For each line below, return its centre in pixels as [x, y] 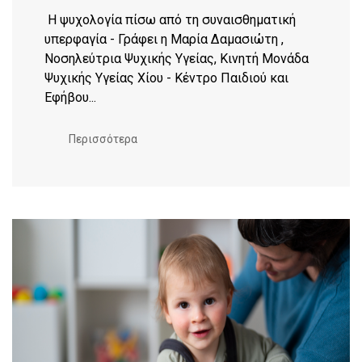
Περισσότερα [103, 139]
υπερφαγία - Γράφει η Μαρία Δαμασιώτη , [164, 39]
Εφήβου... [70, 97]
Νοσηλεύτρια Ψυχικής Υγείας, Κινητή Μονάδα [177, 59]
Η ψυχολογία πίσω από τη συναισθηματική [170, 20]
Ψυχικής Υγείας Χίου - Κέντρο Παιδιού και [166, 78]
